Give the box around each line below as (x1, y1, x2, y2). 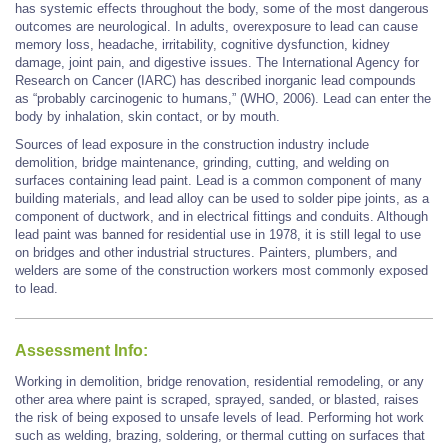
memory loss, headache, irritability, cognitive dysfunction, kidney (15, 36, 390, 52)
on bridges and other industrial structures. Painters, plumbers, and (15, 244, 397, 260)
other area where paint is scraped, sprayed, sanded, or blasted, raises (15, 391, 419, 407)
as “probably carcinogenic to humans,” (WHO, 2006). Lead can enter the (15, 90, 431, 106)
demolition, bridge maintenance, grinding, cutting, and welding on (15, 154, 389, 170)
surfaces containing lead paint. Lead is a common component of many (15, 172, 422, 188)
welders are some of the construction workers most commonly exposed (15, 262, 428, 278)
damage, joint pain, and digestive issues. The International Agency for (15, 54, 419, 70)
